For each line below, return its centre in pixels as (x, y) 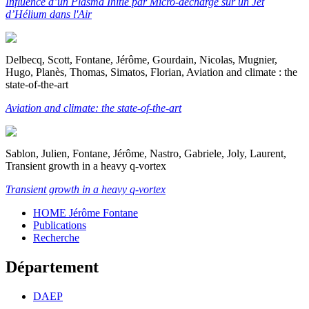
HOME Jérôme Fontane (86, 212)
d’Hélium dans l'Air (49, 14)
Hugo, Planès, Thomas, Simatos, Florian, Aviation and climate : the (151, 72)
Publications (60, 225)
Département (52, 267)
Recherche (56, 237)
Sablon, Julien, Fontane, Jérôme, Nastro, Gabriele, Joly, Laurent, (146, 153)
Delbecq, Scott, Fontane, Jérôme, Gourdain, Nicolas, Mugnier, (141, 59)
